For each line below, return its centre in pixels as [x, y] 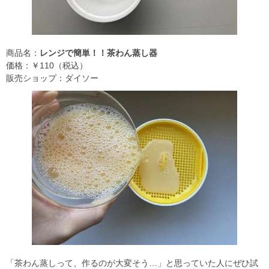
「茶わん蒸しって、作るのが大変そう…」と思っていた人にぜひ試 [132, 263]
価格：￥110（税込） [47, 65]
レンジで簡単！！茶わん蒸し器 [98, 53]
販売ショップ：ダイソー [52, 78]
